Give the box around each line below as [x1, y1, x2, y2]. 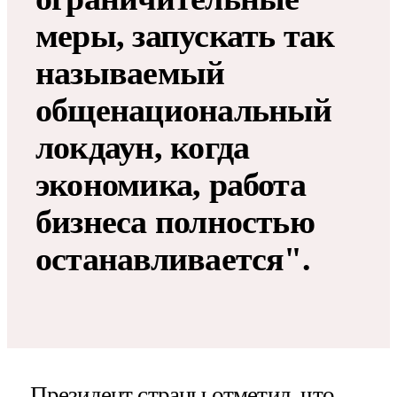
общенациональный [35, 90, 332, 128]
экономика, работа [35, 165, 306, 203]
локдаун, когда [35, 128, 250, 166]
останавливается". [35, 239, 310, 277]
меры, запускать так [35, 16, 335, 54]
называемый [35, 53, 225, 91]
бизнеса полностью [35, 202, 315, 240]
